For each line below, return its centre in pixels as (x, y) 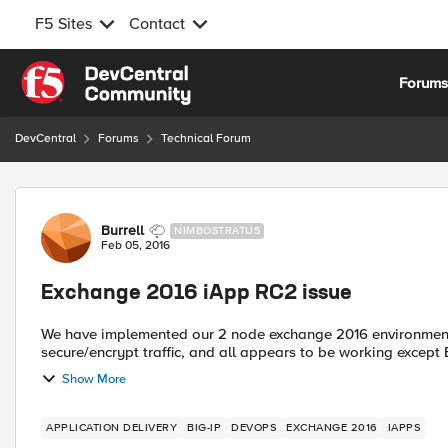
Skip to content (86, 72)
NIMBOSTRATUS (217, 230)
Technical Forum (206, 138)
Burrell (122, 230)
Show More (94, 378)
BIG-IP (204, 427)
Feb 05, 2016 (135, 245)
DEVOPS (253, 427)
